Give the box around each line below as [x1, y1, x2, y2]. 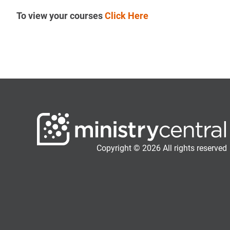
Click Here [105, 10, 148, 21]
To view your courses [16, 10, 105, 21]
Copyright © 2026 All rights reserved [97, 143, 227, 153]
